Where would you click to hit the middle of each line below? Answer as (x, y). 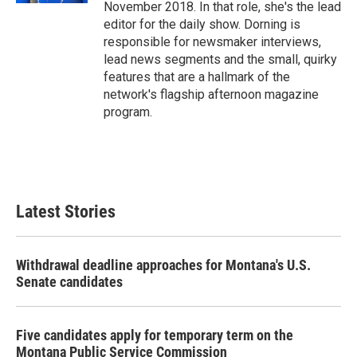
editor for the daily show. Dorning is (202, 24)
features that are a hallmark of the (197, 77)
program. (128, 112)
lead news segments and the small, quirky (220, 59)
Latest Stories (66, 212)
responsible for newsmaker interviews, (212, 42)
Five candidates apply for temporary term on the (155, 335)
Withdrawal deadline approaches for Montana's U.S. (163, 265)
